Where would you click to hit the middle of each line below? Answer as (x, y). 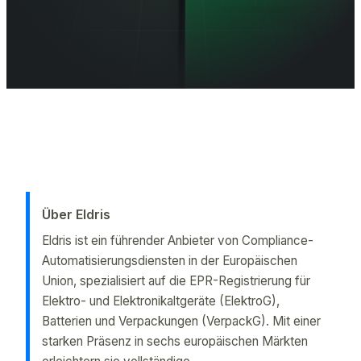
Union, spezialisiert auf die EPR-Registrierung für (176, 280)
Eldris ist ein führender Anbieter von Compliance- (178, 240)
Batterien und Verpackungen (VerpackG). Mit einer (181, 321)
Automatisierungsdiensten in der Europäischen (170, 260)
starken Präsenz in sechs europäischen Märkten (175, 341)
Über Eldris (76, 215)
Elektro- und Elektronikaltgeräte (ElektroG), (161, 301)
